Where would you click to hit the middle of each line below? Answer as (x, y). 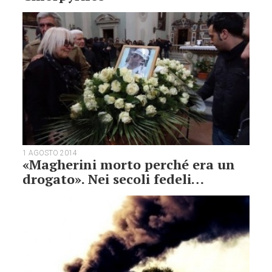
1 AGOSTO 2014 (50, 153)
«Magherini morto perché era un (129, 165)
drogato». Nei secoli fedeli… (114, 179)
